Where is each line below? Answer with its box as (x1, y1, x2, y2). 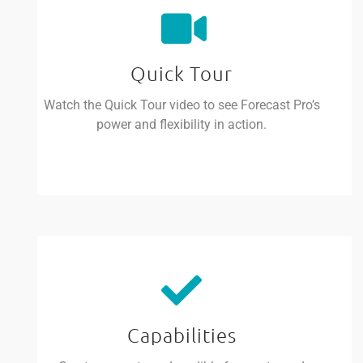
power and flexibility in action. (96, 116, 267, 132)
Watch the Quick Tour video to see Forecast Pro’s (43, 96, 320, 113)
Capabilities (126, 322, 237, 347)
